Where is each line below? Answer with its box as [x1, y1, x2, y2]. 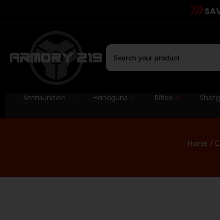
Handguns [93, 92, 128, 103]
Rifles [155, 92, 173, 103]
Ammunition [23, 92, 66, 103]
